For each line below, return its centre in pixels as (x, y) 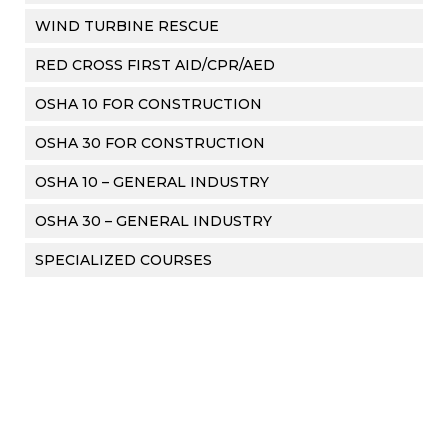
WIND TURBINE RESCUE (127, 26)
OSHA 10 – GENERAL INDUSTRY (152, 182)
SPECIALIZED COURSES (123, 260)
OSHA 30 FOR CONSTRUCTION (150, 143)
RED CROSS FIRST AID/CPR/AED (155, 65)
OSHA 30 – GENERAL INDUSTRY (153, 221)
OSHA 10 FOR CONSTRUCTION (148, 104)
